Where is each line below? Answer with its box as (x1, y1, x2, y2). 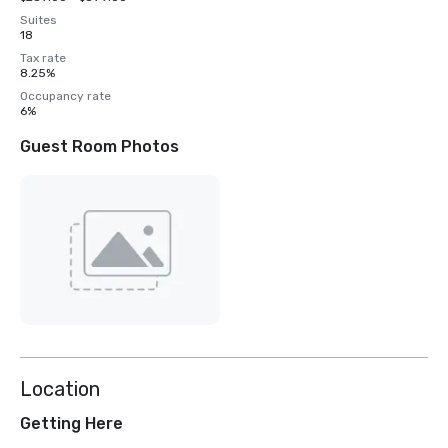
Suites (20, 13, 57, 27)
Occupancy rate (20, 89, 111, 103)
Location (20, 377, 100, 402)
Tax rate (20, 51, 66, 65)
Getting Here (20, 414, 123, 434)
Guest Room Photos (20, 137, 179, 156)
